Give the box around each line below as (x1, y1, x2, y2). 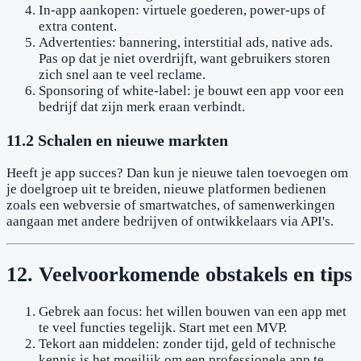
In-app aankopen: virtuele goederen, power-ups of (39, 2, 326, 18)
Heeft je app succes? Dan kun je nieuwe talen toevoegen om (6, 165, 348, 181)
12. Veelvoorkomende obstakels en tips (6, 262, 352, 286)
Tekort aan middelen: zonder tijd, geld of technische (39, 335, 336, 351)
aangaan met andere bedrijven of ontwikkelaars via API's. (6, 214, 334, 230)
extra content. (39, 18, 117, 34)
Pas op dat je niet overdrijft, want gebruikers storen (39, 50, 330, 66)
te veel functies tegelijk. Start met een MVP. (39, 319, 287, 335)
